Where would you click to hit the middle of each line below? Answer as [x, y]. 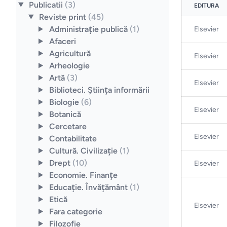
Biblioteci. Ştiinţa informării [99, 90]
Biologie [65, 102]
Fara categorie [75, 211]
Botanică [65, 114]
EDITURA [206, 5]
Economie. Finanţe [83, 175]
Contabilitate [73, 138]
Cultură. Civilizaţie [84, 150]
